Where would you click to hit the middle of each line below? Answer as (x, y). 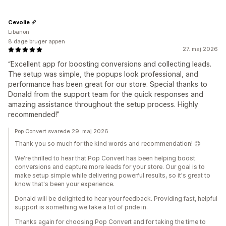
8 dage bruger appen (37, 41)
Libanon (19, 32)
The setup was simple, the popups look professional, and (103, 74)
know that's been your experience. (65, 184)
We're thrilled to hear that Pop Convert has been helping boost (105, 158)
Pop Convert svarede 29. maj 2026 (62, 131)
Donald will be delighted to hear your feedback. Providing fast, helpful (116, 199)
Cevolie (19, 22)
